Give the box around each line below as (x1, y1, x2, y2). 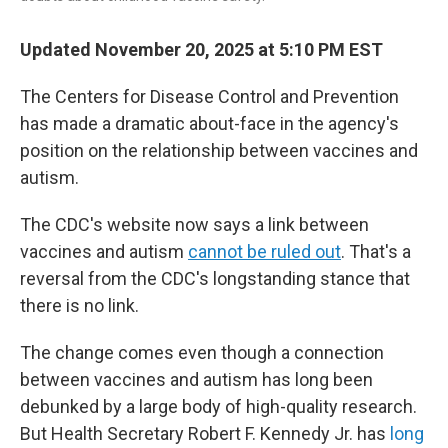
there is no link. (20, 295, 139, 316)
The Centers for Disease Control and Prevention (20, 86, 399, 107)
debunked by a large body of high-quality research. (20, 396, 417, 417)
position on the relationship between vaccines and (20, 140, 418, 161)
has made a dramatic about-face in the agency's (20, 113, 399, 134)
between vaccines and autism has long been (20, 369, 373, 390)
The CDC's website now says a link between (20, 214, 369, 235)
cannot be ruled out (188, 241, 341, 262)
